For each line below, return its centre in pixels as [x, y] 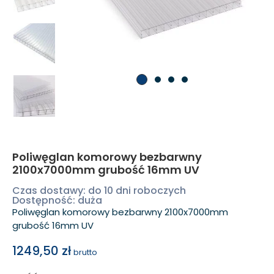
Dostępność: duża [57, 201]
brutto [85, 252]
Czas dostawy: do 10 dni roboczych [99, 191]
